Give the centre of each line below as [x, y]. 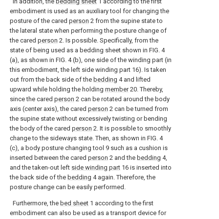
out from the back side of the [52, 79]
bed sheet [74, 203]
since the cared [32, 99]
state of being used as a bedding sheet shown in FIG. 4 [87, 50]
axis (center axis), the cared [49, 109]
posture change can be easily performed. [68, 187]
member [117, 89]
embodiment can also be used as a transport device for [88, 213]
